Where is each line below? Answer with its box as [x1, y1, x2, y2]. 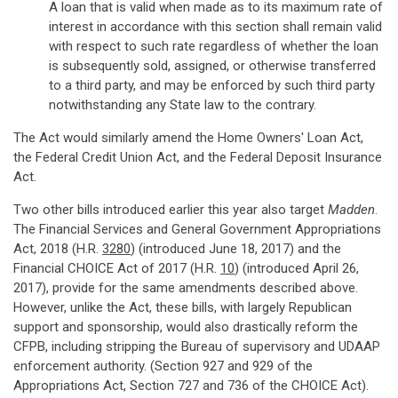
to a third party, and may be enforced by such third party [49, 77, 375, 93]
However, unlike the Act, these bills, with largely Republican [13, 299, 352, 315]
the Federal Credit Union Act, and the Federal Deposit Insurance [13, 149, 382, 165]
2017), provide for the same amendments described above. [13, 280, 358, 296]
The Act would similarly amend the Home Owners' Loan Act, [13, 130, 363, 146]
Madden [328, 202, 375, 218]
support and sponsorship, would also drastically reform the [13, 319, 358, 335]
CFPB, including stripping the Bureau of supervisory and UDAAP [13, 338, 380, 354]
